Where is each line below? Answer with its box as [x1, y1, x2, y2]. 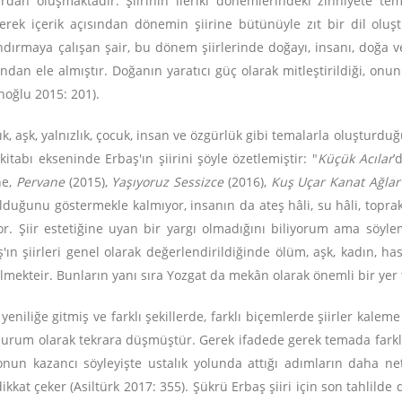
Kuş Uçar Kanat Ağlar [270, 173, 400, 190]
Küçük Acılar [317, 150, 394, 167]
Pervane [15, 173, 65, 190]
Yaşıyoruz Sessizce [111, 173, 228, 190]
